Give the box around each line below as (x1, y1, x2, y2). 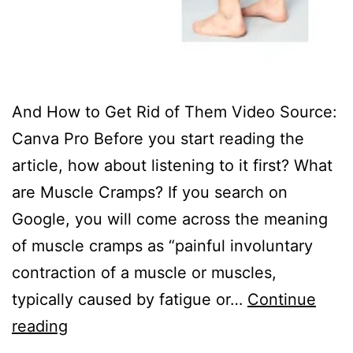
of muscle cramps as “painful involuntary (12, 236, 313, 255)
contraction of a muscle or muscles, (12, 263, 277, 282)
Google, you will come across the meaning (12, 210, 328, 229)
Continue (247, 290, 316, 309)
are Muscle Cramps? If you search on (12, 183, 288, 202)
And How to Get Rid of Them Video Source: (12, 102, 337, 121)
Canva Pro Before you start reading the (12, 129, 304, 148)
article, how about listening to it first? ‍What (12, 156, 333, 175)
